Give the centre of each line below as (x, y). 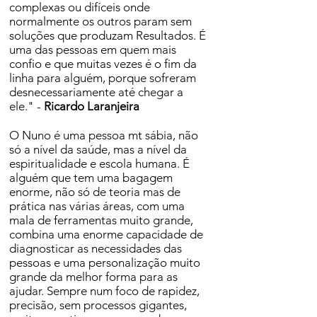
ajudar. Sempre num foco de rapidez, (104, 291)
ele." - (27, 106)
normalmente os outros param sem (100, 21)
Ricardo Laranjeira (92, 106)
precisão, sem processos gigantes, (98, 305)
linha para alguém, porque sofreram (103, 78)
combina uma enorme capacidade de (106, 234)
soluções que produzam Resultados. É (108, 35)
